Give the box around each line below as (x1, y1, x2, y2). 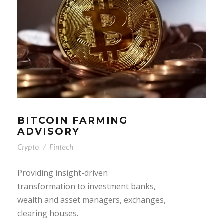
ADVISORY (17, 125, 80, 137)
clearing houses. (17, 207, 78, 219)
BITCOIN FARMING (17, 114, 128, 126)
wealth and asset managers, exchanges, (17, 194, 166, 205)
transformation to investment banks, (17, 180, 156, 192)
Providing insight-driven (17, 167, 108, 178)
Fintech (49, 142, 73, 151)
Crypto (17, 142, 39, 151)
